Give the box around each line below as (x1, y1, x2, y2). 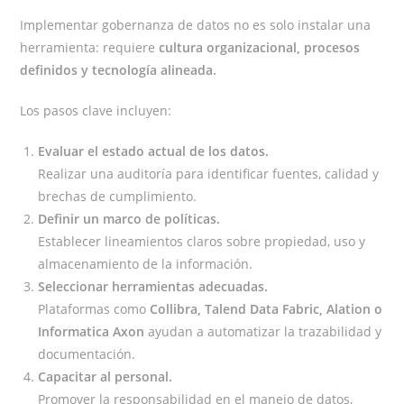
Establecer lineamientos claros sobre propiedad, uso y (38, 233, 366, 251)
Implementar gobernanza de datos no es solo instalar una (20, 16, 372, 34)
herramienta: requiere (20, 39, 160, 57)
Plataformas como (38, 300, 151, 318)
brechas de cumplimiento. (38, 188, 197, 206)
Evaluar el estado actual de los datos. (38, 142, 270, 161)
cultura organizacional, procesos (159, 39, 361, 57)
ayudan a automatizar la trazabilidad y (144, 323, 382, 341)
